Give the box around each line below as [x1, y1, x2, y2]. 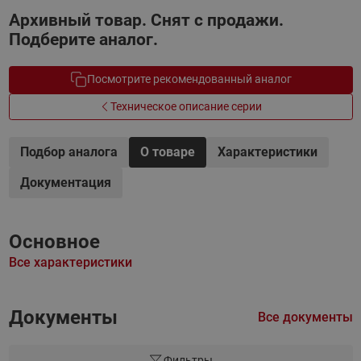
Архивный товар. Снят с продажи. [8, 10, 284, 30]
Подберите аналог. [8, 30, 158, 49]
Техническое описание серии [110, 99, 262, 113]
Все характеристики [8, 255, 132, 270]
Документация [19, 175, 111, 190]
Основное [8, 230, 100, 253]
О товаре [139, 144, 195, 160]
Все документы [257, 309, 353, 325]
